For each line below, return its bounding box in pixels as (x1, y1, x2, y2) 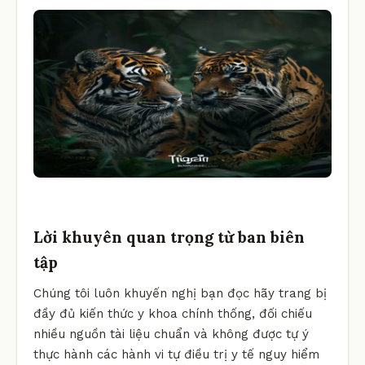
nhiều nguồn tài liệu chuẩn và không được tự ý (33, 326, 309, 341)
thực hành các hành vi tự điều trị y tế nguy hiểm (33, 346, 319, 362)
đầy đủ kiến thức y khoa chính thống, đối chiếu (33, 306, 312, 321)
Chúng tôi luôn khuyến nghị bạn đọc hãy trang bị (33, 285, 327, 301)
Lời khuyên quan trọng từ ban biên (33, 226, 305, 247)
